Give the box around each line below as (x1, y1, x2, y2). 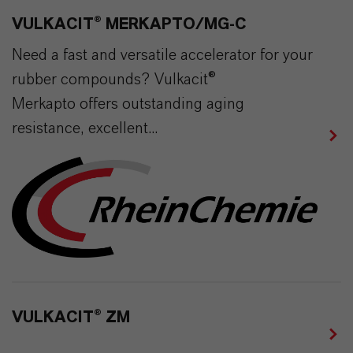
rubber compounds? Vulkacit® (12, 72, 216, 87)
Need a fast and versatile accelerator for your (12, 47, 313, 63)
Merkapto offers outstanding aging (12, 96, 244, 112)
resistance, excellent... (12, 121, 158, 136)
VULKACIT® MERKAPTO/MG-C (12, 17, 247, 32)
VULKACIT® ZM (12, 310, 130, 326)
